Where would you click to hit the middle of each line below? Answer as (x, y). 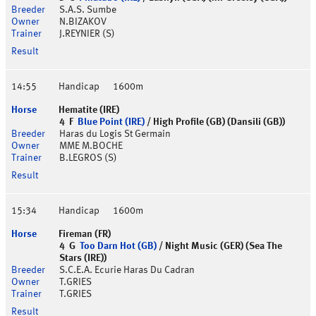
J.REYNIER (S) (87, 34)
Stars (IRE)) (83, 259)
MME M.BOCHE (91, 146)
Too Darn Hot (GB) (118, 247)
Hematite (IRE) (89, 110)
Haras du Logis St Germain (115, 134)
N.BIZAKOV (83, 22)
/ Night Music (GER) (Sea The (219, 247)
